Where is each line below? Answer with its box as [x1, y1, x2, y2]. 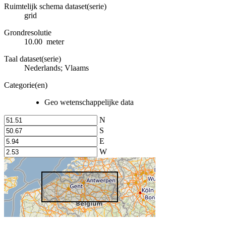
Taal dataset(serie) [4, 54, 61, 63]
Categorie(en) [4, 80, 47, 89]
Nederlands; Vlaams [24, 63, 89, 72]
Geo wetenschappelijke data [44, 97, 134, 106]
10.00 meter [24, 37, 64, 46]
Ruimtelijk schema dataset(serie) [4, 2, 106, 11]
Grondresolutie [4, 28, 51, 37]
